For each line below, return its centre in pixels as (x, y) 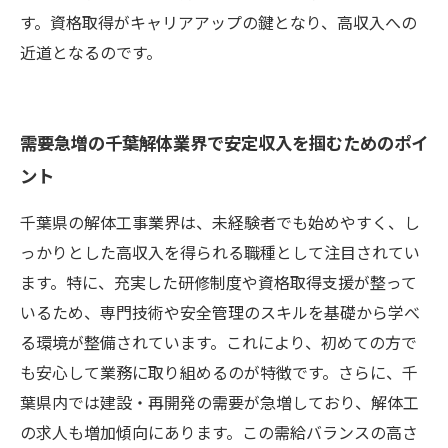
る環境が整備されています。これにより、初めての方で (218, 342)
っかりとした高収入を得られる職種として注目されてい (220, 252)
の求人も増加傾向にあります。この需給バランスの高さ (219, 432)
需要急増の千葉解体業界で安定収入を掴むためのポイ (224, 142)
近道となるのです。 (91, 52)
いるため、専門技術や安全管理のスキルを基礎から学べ (220, 312)
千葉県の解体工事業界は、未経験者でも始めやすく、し (220, 222)
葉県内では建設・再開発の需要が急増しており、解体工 (219, 402)
